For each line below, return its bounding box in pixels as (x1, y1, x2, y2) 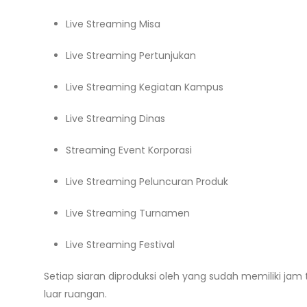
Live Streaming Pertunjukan (66, 49, 196, 62)
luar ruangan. (44, 287, 107, 301)
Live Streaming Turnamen (66, 206, 190, 220)
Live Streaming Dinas (66, 112, 165, 125)
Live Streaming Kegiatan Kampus (66, 80, 223, 94)
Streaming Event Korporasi (66, 143, 192, 157)
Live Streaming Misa (66, 17, 160, 31)
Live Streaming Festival (66, 238, 175, 251)
